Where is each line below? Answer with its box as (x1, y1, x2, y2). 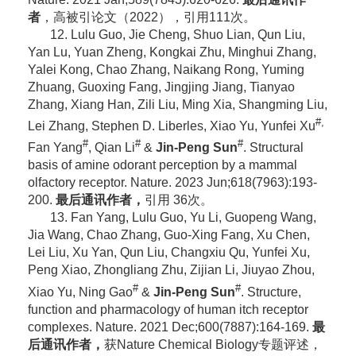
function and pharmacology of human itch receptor (27, 302, 308, 316)
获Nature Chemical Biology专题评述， (103, 337, 322, 351)
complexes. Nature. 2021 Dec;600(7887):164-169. (27, 319, 312, 334)
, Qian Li (87, 141, 135, 155)
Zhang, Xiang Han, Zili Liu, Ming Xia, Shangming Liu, (27, 97, 327, 111)
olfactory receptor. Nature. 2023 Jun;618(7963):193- (27, 176, 317, 190)
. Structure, (240, 284, 301, 299)
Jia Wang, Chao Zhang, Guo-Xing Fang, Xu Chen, (27, 228, 310, 242)
